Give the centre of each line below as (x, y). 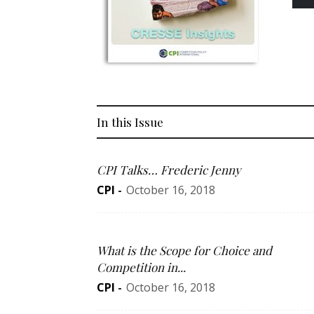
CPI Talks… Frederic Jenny (169, 170)
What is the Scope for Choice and (184, 251)
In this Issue (130, 122)
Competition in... (141, 267)
